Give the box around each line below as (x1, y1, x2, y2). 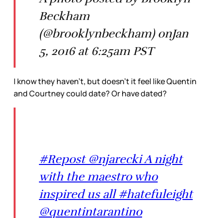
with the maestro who (39, 169, 158, 184)
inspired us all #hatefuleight (39, 186, 193, 201)
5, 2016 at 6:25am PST (39, 43, 154, 58)
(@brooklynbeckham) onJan (39, 26, 188, 41)
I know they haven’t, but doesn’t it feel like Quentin (14, 75, 197, 87)
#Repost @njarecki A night (39, 151, 182, 166)
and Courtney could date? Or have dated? (14, 88, 167, 99)
